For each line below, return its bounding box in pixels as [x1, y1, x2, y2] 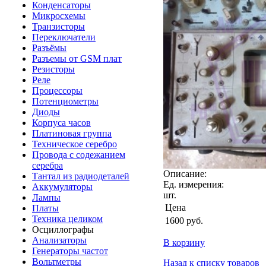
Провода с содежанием [32, 150, 125, 160]
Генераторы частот [32, 246, 108, 256]
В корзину [163, 237, 205, 248]
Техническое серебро [32, 139, 117, 149]
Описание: [163, 168, 207, 179]
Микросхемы [32, 11, 85, 21]
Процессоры [32, 85, 83, 96]
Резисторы [32, 64, 75, 74]
